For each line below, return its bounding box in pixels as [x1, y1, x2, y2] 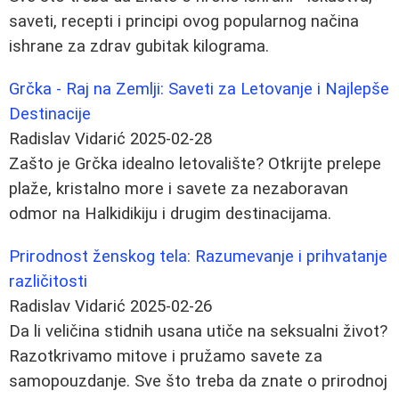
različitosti [9, 271, 87, 291]
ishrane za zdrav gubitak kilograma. [9, 36, 269, 56]
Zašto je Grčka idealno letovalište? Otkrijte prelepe [9, 153, 381, 174]
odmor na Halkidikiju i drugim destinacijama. [9, 203, 331, 224]
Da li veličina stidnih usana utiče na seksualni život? [9, 321, 387, 341]
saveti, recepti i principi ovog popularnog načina [9, 11, 359, 31]
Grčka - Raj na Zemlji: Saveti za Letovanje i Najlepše [9, 78, 389, 99]
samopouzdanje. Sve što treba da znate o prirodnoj [9, 370, 387, 391]
